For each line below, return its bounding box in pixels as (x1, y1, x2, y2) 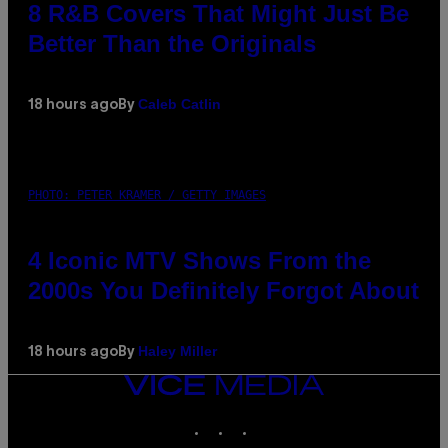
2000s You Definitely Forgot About (28, 277, 419, 305)
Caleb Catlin (138, 96, 221, 113)
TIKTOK (255, 413, 297, 427)
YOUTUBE (279, 413, 328, 427)
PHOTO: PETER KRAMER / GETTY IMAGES (28, 188, 266, 203)
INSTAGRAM (231, 413, 294, 427)
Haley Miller (138, 343, 217, 360)
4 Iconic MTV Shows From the (28, 247, 371, 275)
